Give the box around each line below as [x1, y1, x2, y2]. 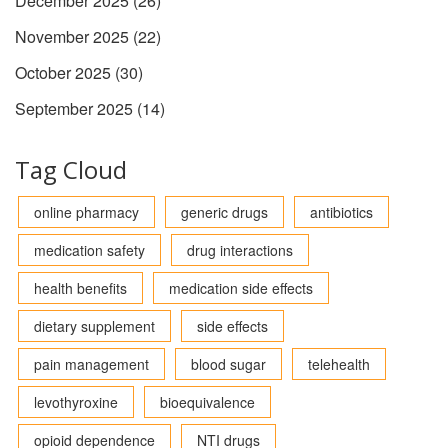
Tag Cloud [15, 153, 127, 187]
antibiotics [310, 202, 373, 223]
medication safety [34, 240, 145, 261]
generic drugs [181, 202, 268, 223]
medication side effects [169, 278, 313, 299]
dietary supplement [34, 316, 155, 337]
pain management [34, 354, 149, 375]
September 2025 [15, 97, 137, 121]
